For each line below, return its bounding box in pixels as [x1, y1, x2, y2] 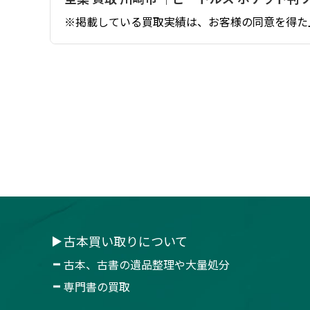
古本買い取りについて [64, 231, 188, 250]
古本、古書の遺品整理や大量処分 [64, 255, 230, 273]
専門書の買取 [64, 277, 130, 295]
